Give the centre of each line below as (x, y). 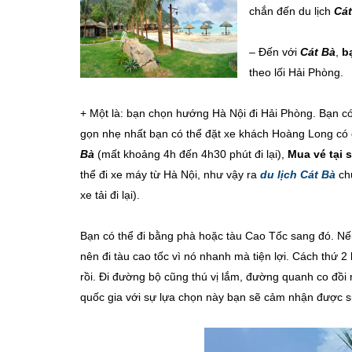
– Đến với (275, 52)
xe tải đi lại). (110, 195)
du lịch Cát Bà (298, 174)
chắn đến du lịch (291, 11)
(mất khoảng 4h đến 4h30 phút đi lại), (191, 154)
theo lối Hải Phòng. (296, 72)
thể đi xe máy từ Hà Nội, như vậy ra (170, 174)
